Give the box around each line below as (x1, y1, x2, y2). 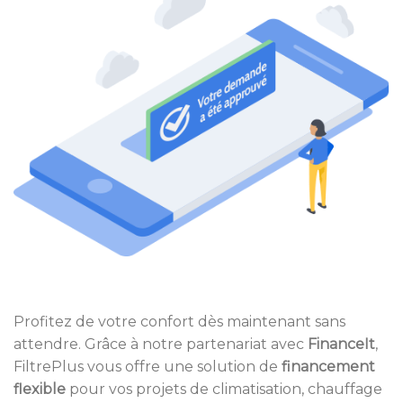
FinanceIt (308, 335, 375, 353)
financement (282, 357, 375, 375)
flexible (13, 380, 66, 398)
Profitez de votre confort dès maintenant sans (13, 312, 345, 330)
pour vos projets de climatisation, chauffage (66, 380, 382, 398)
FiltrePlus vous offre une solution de (13, 357, 282, 375)
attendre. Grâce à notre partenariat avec (13, 335, 308, 353)
